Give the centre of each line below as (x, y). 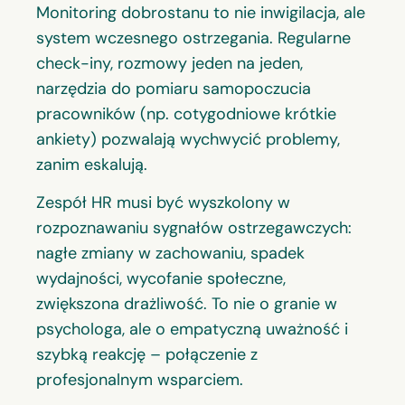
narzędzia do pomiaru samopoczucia (174, 88)
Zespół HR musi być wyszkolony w (163, 202)
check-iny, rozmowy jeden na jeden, (170, 63)
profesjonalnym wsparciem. (140, 380)
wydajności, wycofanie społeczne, (161, 278)
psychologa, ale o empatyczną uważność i (192, 329)
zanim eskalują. (92, 164)
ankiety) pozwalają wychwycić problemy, (188, 139)
